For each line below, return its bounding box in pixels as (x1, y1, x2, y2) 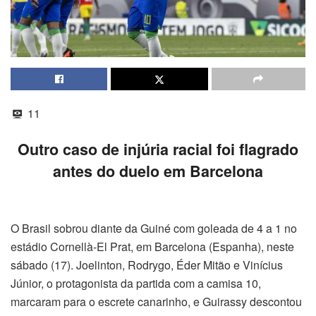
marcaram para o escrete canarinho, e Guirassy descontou (11, 293, 302, 310)
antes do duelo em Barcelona (53, 159, 263, 182)
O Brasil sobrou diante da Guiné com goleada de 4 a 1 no (11, 219, 297, 236)
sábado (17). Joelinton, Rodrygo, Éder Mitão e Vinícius (11, 256, 283, 273)
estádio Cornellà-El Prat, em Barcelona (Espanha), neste (11, 238, 294, 255)
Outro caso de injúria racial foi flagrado (18, 138, 298, 160)
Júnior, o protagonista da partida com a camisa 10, (11, 274, 261, 291)
